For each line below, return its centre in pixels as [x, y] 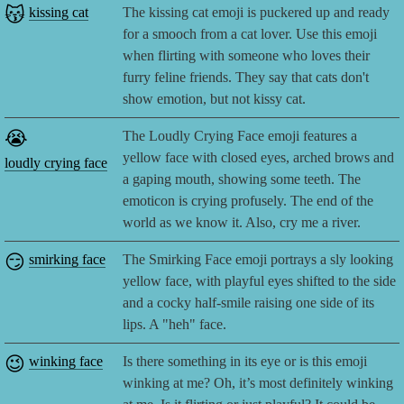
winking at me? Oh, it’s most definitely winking [258, 383]
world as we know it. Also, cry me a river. [242, 223]
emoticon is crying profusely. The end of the [248, 201]
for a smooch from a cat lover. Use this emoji [250, 34]
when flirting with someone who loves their [247, 56]
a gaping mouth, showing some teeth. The [242, 179]
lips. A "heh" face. [175, 325]
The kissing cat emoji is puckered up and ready [257, 13]
